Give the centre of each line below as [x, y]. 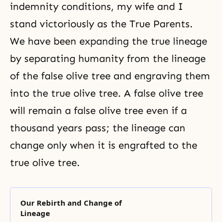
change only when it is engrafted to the [104, 145]
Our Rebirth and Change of [71, 203]
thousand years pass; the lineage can [98, 128]
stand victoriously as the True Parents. [101, 24]
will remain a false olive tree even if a [98, 111]
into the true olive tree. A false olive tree [107, 93]
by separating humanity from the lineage [108, 58]
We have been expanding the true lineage [109, 41]
